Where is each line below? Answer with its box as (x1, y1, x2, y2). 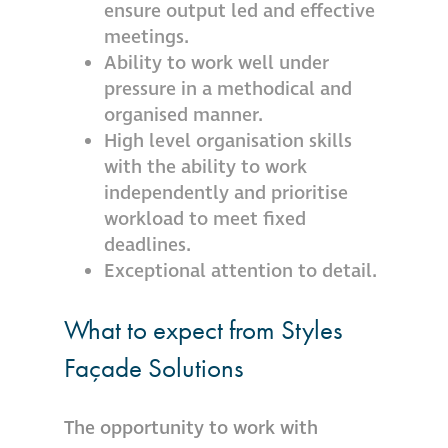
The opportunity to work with (64, 415, 318, 442)
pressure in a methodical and (104, 75, 352, 102)
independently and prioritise (104, 179, 348, 206)
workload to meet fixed (104, 205, 306, 232)
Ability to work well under (104, 49, 329, 76)
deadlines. (104, 231, 191, 258)
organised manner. (104, 101, 263, 128)
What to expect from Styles (64, 312, 343, 348)
